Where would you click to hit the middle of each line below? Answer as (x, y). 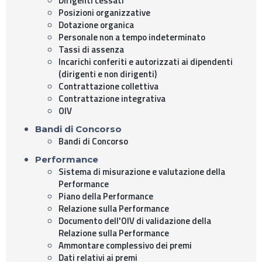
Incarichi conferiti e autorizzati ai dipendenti (146, 61)
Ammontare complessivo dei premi (125, 245)
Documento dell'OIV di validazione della (135, 220)
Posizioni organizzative (104, 12)
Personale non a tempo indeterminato (132, 37)
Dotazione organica (96, 25)
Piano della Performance (106, 196)
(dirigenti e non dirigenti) (108, 74)
